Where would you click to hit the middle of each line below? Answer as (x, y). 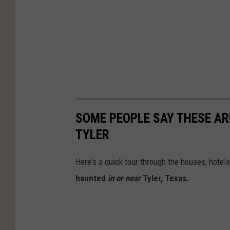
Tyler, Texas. (165, 178)
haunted (92, 178)
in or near (124, 178)
